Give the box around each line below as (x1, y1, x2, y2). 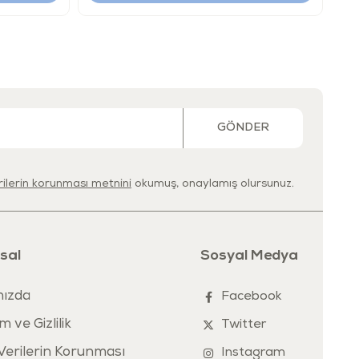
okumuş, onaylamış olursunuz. (131, 178, 294, 190)
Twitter (221, 318, 266, 332)
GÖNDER (217, 122, 269, 134)
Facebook (221, 290, 282, 304)
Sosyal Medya (200, 248, 298, 264)
